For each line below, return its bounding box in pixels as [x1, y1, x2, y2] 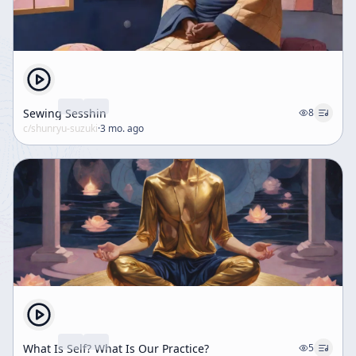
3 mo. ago [100, 122, 144, 135]
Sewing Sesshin [23, 105, 106, 121]
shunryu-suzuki [31, 122, 98, 135]
